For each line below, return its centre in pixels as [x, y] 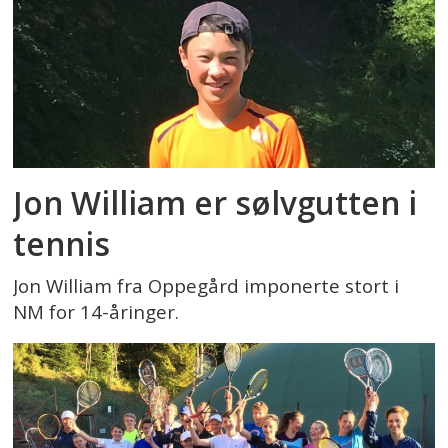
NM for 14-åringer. [96, 312]
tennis [62, 244]
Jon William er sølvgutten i [215, 203]
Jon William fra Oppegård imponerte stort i [206, 286]
